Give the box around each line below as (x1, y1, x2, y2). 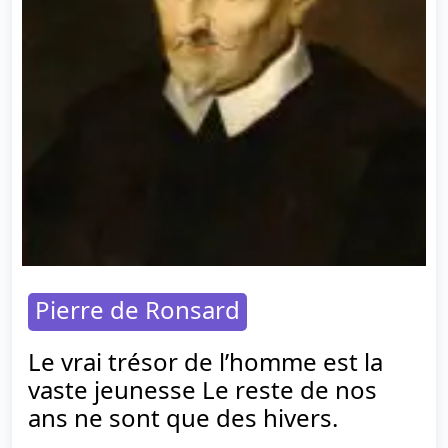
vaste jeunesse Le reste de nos (28, 373, 377, 407)
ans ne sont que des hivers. (28, 401, 338, 435)
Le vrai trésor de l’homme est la (28, 345, 383, 379)
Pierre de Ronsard (35, 293, 240, 327)
